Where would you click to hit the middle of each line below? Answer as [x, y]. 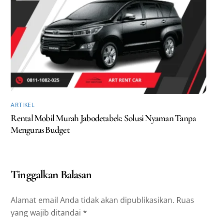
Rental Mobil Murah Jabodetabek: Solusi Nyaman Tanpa [103, 118]
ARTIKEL [23, 105]
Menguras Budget [40, 130]
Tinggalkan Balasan [51, 175]
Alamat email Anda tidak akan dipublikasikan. [93, 200]
